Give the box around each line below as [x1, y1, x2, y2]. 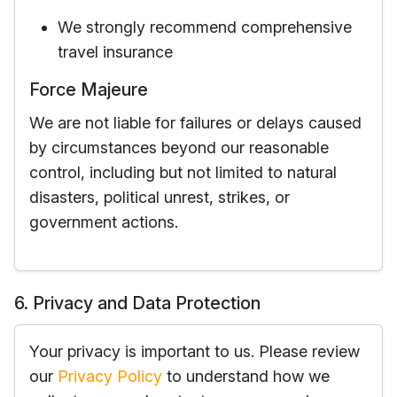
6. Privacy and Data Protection [14, 292, 261, 314]
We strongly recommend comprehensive [58, 18, 352, 36]
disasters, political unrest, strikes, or [29, 188, 290, 206]
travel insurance [58, 43, 173, 61]
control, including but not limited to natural [29, 163, 337, 182]
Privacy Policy [58, 367, 162, 385]
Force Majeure [29, 79, 148, 100]
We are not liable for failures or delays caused [29, 113, 362, 132]
